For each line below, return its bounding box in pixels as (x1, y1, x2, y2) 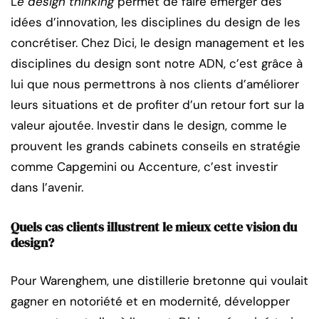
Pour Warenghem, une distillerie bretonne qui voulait (11, 272, 308, 288)
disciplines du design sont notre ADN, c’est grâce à (11, 55, 303, 71)
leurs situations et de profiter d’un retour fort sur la (11, 96, 304, 113)
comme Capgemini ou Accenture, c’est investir (11, 158, 278, 174)
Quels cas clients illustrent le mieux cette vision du (11, 217, 297, 236)
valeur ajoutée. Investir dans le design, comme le (11, 117, 287, 133)
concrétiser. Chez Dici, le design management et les (11, 34, 305, 51)
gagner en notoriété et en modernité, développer (11, 293, 290, 309)
